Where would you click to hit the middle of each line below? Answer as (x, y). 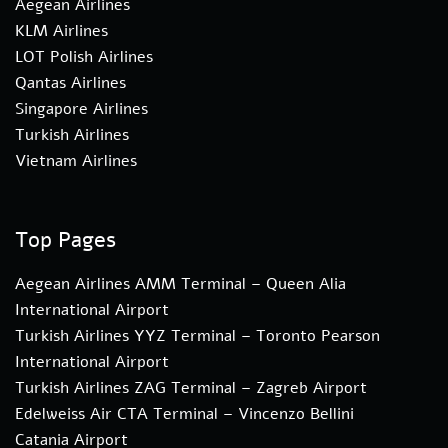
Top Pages (65, 239)
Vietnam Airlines (76, 160)
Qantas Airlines (70, 82)
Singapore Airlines (81, 108)
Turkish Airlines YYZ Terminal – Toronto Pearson (197, 335)
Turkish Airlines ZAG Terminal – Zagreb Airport (191, 387)
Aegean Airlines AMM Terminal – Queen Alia (180, 283)
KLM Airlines (61, 30)
